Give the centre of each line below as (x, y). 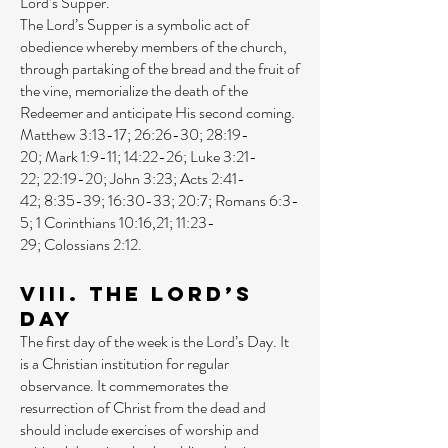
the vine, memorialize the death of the (134, 90)
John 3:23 (141, 178)
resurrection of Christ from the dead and (143, 407)
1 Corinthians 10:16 (94, 222)
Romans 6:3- (257, 200)
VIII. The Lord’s (136, 293)
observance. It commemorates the (124, 385)
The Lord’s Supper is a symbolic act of (134, 24)
